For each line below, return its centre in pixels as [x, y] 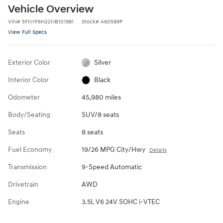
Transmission [27, 167]
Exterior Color [29, 62]
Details [158, 150]
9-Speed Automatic [111, 167]
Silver [103, 62]
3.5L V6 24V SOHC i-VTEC [120, 202]
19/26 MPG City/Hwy [113, 149]
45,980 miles [101, 97]
